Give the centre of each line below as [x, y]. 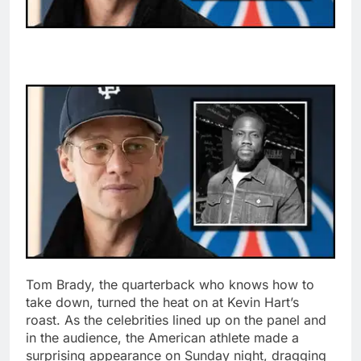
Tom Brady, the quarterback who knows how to [170, 285]
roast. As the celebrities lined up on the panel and [176, 320]
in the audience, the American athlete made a [162, 338]
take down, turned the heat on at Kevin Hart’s [162, 303]
